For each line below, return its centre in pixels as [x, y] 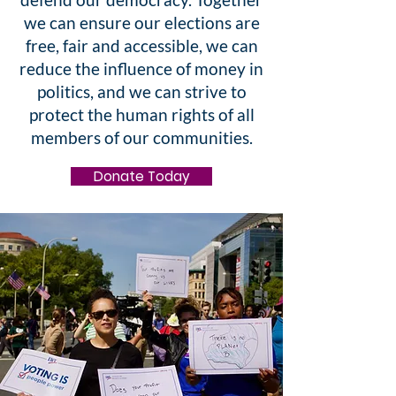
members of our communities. [141, 137]
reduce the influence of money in [141, 69]
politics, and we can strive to [141, 91]
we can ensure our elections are [141, 23]
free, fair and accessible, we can [141, 46]
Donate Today [141, 176]
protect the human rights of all [141, 114]
